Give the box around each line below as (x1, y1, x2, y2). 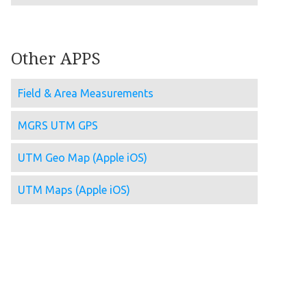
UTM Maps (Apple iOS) (18, 183, 130, 196)
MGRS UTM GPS (18, 119, 98, 132)
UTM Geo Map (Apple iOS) (18, 151, 147, 164)
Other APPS (11, 49, 101, 69)
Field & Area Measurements (18, 86, 153, 99)
